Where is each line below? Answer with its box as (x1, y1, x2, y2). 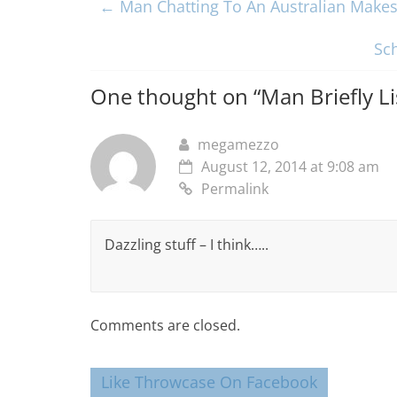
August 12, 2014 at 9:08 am (201, 156, 379, 176)
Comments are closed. (90, 315, 240, 335)
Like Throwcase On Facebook (101, 370, 317, 393)
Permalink (201, 178, 269, 198)
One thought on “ (90, 81, 261, 111)
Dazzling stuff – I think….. (105, 234, 269, 254)
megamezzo (198, 134, 279, 154)
